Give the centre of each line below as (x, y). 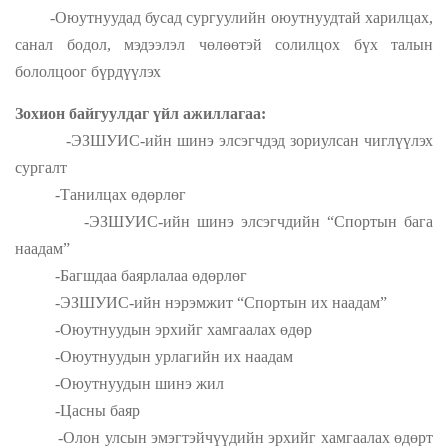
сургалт (41, 167)
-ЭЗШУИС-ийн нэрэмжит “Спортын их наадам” (201, 302)
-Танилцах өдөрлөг (100, 194)
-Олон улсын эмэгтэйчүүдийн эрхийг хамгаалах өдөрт (224, 437)
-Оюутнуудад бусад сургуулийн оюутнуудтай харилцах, (224, 17)
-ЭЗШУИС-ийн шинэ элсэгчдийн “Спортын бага (224, 221)
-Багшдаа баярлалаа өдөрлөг (131, 275)
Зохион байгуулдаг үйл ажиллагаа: (140, 113)
